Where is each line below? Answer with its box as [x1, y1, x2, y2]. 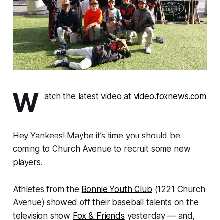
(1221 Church [152, 184, 205, 194]
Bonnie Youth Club [81, 184, 152, 194]
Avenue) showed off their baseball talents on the [12, 197, 199, 208]
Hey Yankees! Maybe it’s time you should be [12, 131, 180, 141]
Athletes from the [12, 184, 82, 194]
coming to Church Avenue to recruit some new [12, 144, 191, 154]
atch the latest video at [44, 91, 134, 102]
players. [12, 157, 43, 167]
